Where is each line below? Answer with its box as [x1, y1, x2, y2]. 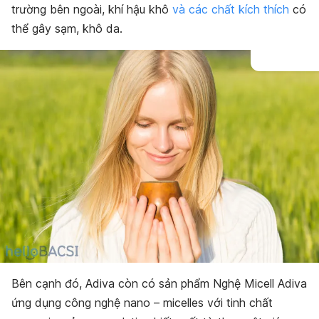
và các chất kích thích [172, 2, 289, 16]
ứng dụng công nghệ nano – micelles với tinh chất [11, 295, 273, 310]
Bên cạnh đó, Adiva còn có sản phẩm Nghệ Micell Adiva [11, 276, 307, 291]
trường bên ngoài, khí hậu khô [11, 2, 172, 16]
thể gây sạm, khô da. [11, 21, 122, 36]
